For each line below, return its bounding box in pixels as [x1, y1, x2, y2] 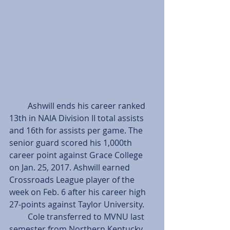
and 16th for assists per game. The [9, 124, 145, 136]
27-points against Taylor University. [9, 198, 144, 210]
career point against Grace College [9, 149, 145, 161]
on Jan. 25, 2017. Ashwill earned [9, 161, 132, 173]
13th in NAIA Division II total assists [9, 112, 146, 124]
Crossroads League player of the [9, 174, 137, 185]
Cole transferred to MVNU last [9, 210, 28, 222]
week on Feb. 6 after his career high [9, 186, 148, 198]
